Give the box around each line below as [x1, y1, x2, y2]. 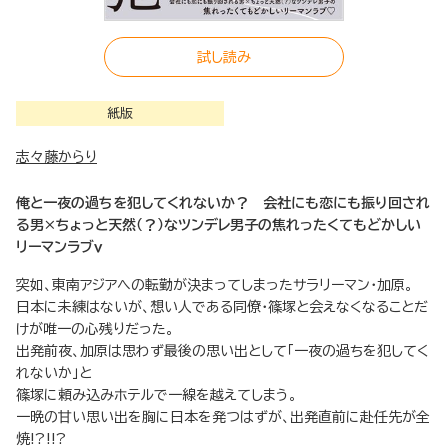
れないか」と [16, 366, 92, 381]
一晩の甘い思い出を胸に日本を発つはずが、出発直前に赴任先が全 [16, 410, 430, 425]
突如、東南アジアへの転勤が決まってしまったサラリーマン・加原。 [16, 278, 413, 293]
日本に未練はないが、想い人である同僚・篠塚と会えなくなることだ [16, 300, 428, 315]
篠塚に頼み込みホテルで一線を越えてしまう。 [16, 388, 297, 403]
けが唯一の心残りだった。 [16, 322, 174, 337]
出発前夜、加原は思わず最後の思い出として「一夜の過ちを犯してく [16, 344, 429, 359]
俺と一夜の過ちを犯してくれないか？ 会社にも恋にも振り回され [16, 196, 430, 211]
